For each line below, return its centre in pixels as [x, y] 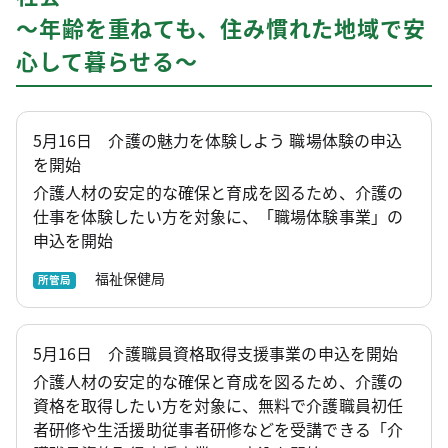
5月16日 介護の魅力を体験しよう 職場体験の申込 [217, 140]
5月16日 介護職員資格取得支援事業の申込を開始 [215, 352]
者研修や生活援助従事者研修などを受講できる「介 [218, 428]
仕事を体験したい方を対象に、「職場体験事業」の [218, 216]
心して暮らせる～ [107, 60]
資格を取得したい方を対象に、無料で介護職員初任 [218, 404]
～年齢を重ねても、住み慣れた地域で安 [221, 27]
